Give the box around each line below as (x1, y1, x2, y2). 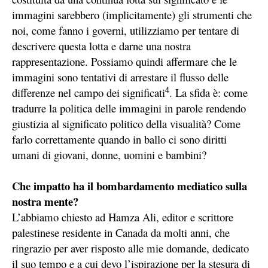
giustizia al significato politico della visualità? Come (12, 116, 240, 132)
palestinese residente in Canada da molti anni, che (12, 225, 230, 240)
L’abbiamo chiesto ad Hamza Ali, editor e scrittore (12, 209, 233, 225)
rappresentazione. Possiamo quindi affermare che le (12, 54, 237, 69)
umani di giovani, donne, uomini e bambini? (12, 147, 206, 163)
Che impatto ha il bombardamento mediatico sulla (12, 178, 247, 194)
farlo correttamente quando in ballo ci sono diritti (12, 132, 227, 147)
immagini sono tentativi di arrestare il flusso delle (12, 69, 229, 85)
